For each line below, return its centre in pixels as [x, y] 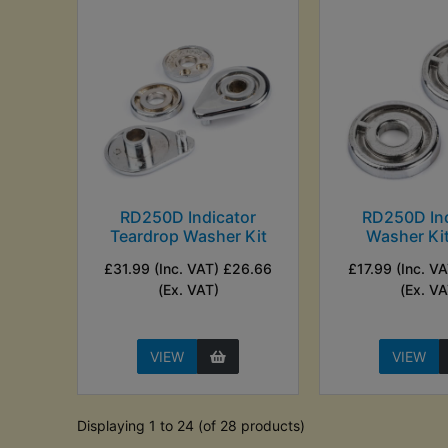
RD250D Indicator [188, 216]
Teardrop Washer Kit [188, 235]
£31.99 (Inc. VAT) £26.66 [188, 268]
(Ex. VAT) [188, 289]
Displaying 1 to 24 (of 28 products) [191, 425]
